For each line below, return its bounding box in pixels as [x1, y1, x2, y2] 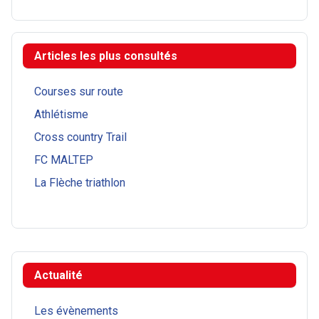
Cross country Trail [34, 130, 127, 145]
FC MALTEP [34, 153, 93, 167]
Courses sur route [34, 85, 123, 99]
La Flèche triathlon [34, 176, 125, 190]
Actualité [34, 268, 83, 283]
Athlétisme [34, 108, 88, 122]
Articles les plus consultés [34, 49, 177, 63]
